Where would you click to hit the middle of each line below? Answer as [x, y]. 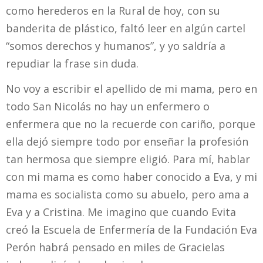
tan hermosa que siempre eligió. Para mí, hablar [128, 159]
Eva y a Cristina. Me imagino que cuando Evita [121, 212]
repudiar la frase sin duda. [72, 63]
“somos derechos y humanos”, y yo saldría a [116, 45]
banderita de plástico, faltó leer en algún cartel [126, 28]
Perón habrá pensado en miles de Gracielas [115, 247]
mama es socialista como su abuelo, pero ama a [127, 194]
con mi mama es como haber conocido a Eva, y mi [131, 176]
